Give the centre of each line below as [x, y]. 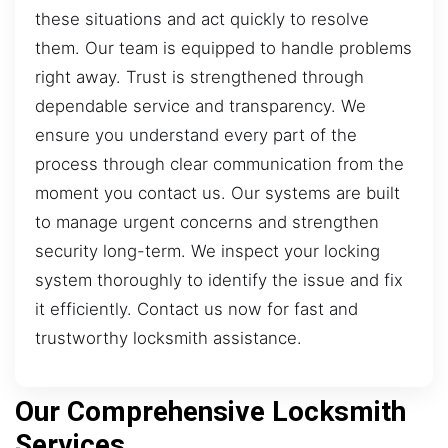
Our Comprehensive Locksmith [210, 412]
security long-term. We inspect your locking [207, 250]
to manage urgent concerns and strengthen [207, 221]
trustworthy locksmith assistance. [168, 337]
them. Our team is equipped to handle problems [223, 47]
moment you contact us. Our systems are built [217, 192]
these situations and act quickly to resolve [202, 18]
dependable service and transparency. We [200, 105]
